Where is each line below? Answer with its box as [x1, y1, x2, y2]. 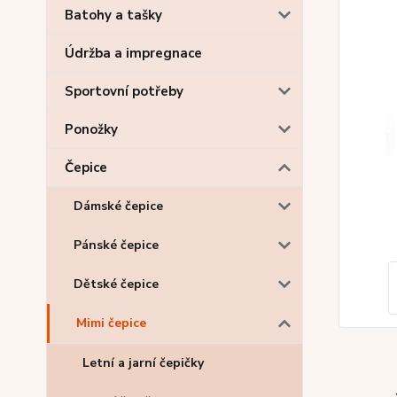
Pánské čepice [74, 237, 159, 253]
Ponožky [65, 121, 118, 138]
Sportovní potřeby [65, 82, 183, 100]
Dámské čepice [74, 198, 163, 214]
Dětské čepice [74, 276, 159, 292]
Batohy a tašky [65, 6, 162, 24]
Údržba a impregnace [65, 44, 202, 62]
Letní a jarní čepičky [82, 354, 204, 371]
